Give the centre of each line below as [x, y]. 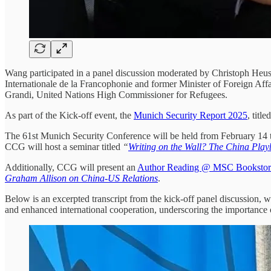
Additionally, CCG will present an [71, 167]
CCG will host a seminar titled [64, 146]
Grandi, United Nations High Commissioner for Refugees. [116, 94]
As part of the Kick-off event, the [69, 115]
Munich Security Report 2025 [191, 115]
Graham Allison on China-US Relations [81, 178]
